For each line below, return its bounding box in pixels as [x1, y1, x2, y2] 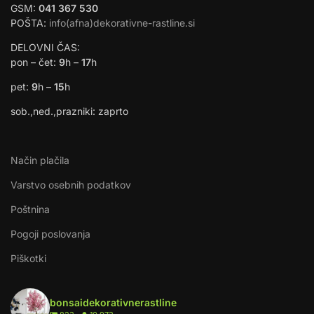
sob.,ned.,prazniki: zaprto [11, 105, 128, 118]
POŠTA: [11, 17, 49, 29]
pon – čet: [11, 56, 59, 69]
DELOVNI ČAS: [11, 41, 80, 54]
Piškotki [11, 252, 46, 265]
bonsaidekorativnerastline [50, 296, 177, 308]
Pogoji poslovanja [11, 228, 90, 240]
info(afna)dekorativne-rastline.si [49, 17, 195, 29]
